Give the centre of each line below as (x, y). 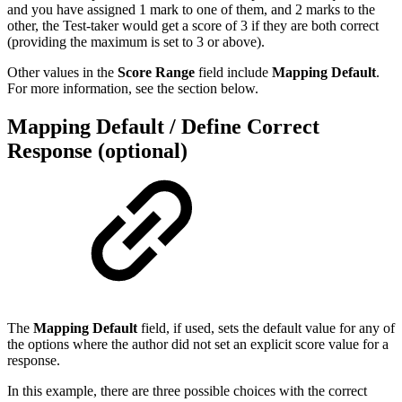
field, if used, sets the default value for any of (266, 328)
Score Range (156, 72)
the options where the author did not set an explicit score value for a (198, 345)
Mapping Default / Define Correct (163, 126)
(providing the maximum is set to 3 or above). (136, 41)
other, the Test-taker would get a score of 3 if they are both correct (193, 25)
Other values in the (62, 72)
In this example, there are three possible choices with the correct (187, 391)
